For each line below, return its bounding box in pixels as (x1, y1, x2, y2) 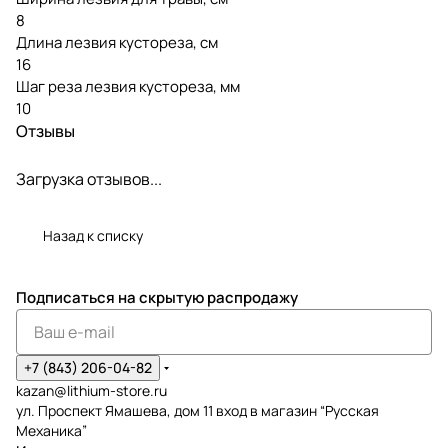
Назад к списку (43, 225, 143, 245)
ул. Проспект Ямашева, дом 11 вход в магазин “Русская (16, 401, 379, 420)
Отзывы (16, 119, 75, 142)
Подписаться (16, 287, 118, 308)
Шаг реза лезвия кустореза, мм (16, 75, 240, 97)
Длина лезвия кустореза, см (16, 31, 218, 53)
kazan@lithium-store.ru (16, 381, 167, 400)
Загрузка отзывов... (16, 167, 162, 190)
